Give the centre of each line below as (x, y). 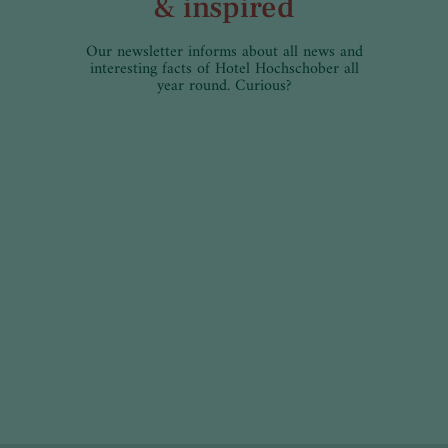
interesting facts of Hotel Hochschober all (224, 69)
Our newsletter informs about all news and (224, 52)
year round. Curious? (224, 86)
